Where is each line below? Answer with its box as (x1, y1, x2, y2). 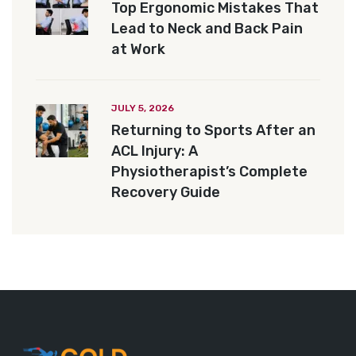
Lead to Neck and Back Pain (111, 20, 303, 38)
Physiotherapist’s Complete (111, 163, 308, 181)
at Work (111, 41, 165, 59)
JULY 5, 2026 (111, 103, 174, 114)
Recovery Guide (111, 184, 220, 202)
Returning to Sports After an (111, 122, 315, 140)
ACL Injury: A (111, 142, 198, 161)
